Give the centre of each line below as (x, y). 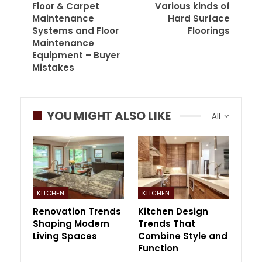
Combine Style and (183, 236)
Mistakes (53, 67)
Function (158, 248)
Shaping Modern (71, 223)
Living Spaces (65, 236)
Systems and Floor (75, 30)
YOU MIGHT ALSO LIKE (109, 116)
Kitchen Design (173, 211)
